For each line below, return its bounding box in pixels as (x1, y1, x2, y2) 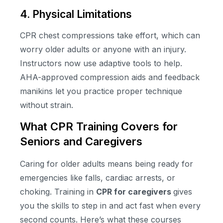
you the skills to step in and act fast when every (20, 201, 201, 211)
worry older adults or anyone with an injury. (20, 44, 186, 54)
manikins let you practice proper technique (20, 86, 182, 96)
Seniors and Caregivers (20, 135, 142, 148)
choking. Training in (20, 187, 96, 197)
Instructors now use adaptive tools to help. (20, 58, 182, 68)
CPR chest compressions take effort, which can (20, 30, 200, 40)
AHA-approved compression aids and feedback (20, 72, 200, 82)
